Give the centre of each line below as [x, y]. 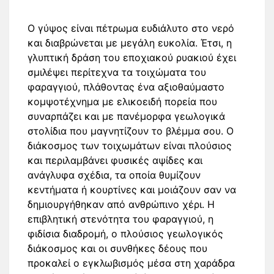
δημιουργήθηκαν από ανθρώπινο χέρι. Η [121, 204]
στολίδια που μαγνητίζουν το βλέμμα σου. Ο [131, 131]
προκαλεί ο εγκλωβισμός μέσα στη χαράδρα [131, 263]
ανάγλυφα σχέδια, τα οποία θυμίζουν [114, 175]
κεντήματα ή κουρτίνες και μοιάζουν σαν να [132, 190]
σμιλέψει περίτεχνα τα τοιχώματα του [117, 72]
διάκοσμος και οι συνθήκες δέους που [117, 248]
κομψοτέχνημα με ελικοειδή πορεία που [122, 102]
